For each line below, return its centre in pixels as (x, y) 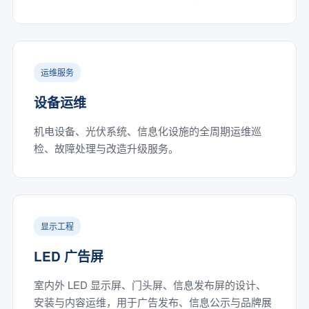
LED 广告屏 (68, 256)
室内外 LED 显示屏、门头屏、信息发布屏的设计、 (150, 285)
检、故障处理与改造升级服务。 (106, 148)
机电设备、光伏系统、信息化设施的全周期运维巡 (147, 131)
